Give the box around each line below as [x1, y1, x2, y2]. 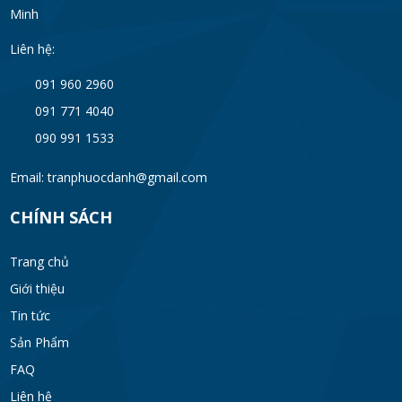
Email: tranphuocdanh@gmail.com [9, 168, 207, 186]
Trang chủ [9, 252, 69, 270]
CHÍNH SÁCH [9, 205, 112, 228]
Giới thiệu [9, 279, 65, 297]
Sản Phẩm [9, 333, 69, 351]
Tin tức [9, 306, 50, 324]
